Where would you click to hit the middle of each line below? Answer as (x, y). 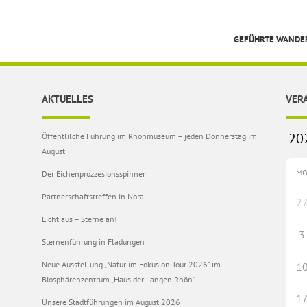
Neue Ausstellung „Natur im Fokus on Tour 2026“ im (131, 264)
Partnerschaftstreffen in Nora (93, 196)
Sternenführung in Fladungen (93, 242)
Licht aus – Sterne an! (79, 219)
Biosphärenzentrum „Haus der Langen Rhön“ (118, 279)
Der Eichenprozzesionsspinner (93, 174)
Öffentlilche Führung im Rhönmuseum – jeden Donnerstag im (149, 136)
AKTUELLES (67, 99)
